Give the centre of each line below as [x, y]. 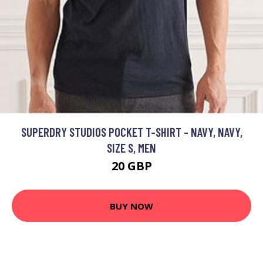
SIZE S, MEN [131, 148]
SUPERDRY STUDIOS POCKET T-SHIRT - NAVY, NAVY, [131, 132]
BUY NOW [131, 206]
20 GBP [131, 166]
